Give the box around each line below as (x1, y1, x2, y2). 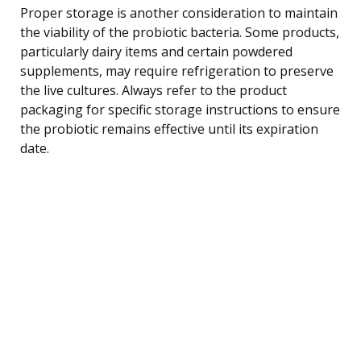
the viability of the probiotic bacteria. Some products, (20, 23, 339, 41)
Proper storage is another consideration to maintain (20, 3, 338, 22)
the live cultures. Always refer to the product (20, 81, 287, 99)
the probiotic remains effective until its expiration (20, 119, 318, 138)
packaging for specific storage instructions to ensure (20, 100, 340, 118)
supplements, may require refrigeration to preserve (20, 61, 334, 80)
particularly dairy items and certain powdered (20, 42, 293, 60)
